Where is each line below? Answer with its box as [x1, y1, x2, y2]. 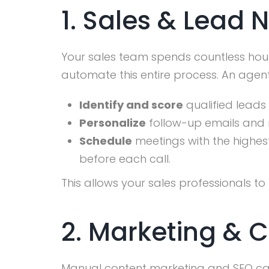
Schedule [79, 133, 132, 149]
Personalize [79, 115, 146, 131]
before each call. [79, 151, 171, 167]
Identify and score [79, 97, 183, 113]
